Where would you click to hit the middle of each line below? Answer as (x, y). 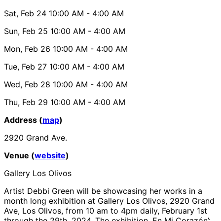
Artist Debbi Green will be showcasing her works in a (103, 191)
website (50, 155)
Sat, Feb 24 (25, 13)
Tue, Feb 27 (25, 66)
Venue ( (19, 155)
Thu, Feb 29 (26, 102)
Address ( (23, 120)
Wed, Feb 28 (27, 84)
